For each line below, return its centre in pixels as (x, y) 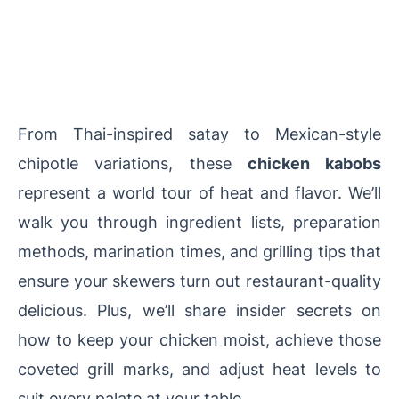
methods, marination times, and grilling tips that (199, 252)
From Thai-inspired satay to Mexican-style (199, 134)
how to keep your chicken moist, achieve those (199, 340)
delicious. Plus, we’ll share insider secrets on (199, 310)
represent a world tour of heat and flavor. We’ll (199, 193)
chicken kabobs (314, 163)
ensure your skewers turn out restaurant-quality (199, 281)
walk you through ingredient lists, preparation (199, 222)
